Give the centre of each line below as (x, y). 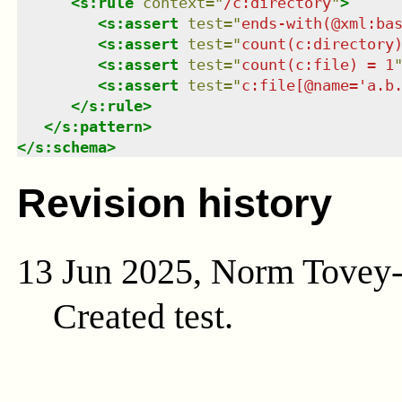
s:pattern (102, 127)
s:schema (70, 148)
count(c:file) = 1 (317, 65)
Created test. (143, 316)
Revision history (174, 203)
